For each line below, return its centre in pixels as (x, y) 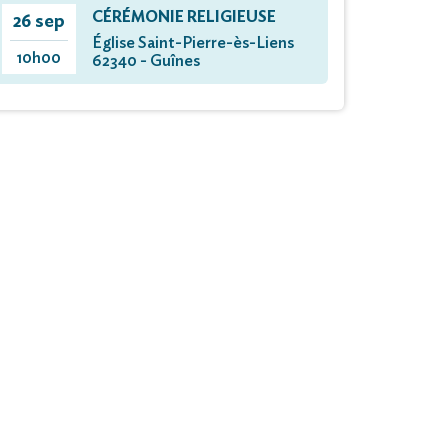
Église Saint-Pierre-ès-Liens (193, 43)
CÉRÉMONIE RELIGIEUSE (184, 17)
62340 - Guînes (146, 61)
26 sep (39, 22)
